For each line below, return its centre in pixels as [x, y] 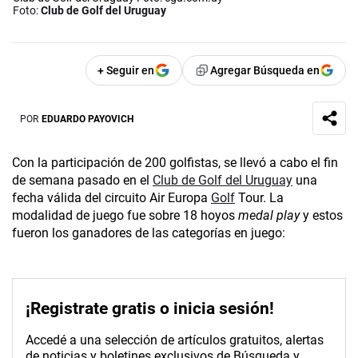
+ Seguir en [126, 71]
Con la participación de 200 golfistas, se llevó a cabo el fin [175, 163]
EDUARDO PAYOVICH [88, 119]
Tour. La [259, 198]
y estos [321, 216]
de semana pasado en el [82, 181]
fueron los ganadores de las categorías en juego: [149, 233]
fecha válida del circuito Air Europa [111, 198]
